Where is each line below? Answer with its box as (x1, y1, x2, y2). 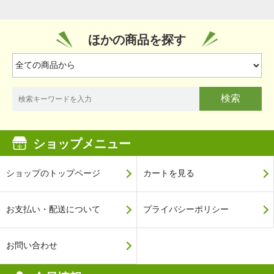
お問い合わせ (6, 240, 57, 250)
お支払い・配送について (6, 204, 100, 214)
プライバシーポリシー (143, 204, 229, 214)
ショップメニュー (33, 136, 131, 150)
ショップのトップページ (6, 168, 100, 178)
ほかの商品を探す (88, 32, 186, 46)
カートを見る (143, 168, 194, 178)
